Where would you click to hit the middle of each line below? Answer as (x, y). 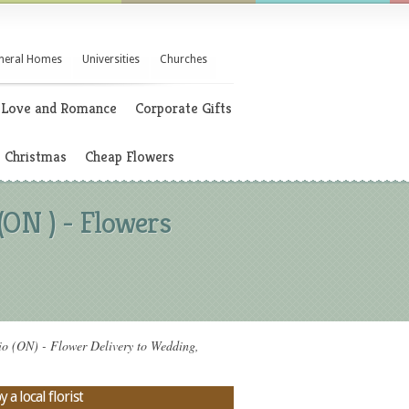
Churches (184, 59)
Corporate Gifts (184, 108)
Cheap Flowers (130, 157)
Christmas (36, 157)
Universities (111, 59)
